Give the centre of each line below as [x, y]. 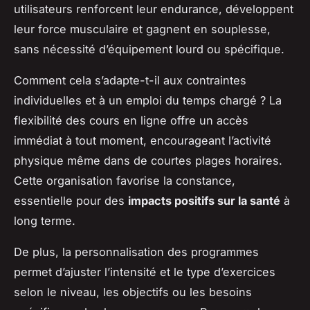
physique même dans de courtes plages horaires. [148, 161]
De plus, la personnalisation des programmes [136, 252]
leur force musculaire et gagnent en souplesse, [142, 29]
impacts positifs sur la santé [204, 201]
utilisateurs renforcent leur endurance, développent [154, 9]
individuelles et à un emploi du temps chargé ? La [148, 101]
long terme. [45, 221]
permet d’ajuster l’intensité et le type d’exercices [145, 272]
